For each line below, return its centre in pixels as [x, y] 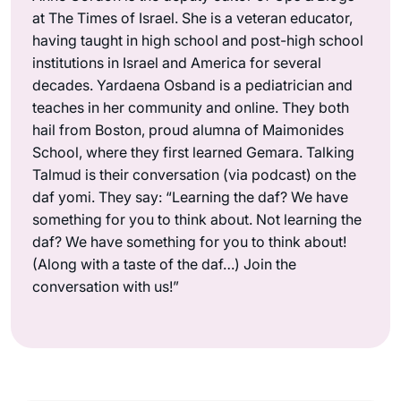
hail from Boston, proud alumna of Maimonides [188, 129]
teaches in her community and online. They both [191, 107]
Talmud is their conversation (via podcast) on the [194, 174]
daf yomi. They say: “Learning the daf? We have [190, 196]
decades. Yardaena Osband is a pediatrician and [192, 85]
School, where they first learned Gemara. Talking [193, 152]
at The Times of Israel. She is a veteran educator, [192, 17]
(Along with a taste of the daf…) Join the [164, 264]
